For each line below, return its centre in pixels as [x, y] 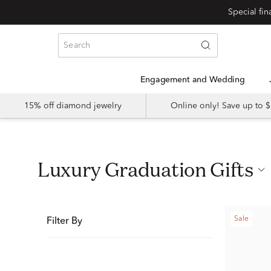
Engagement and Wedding [195, 80]
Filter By [64, 221]
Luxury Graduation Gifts [152, 169]
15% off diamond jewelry [73, 106]
